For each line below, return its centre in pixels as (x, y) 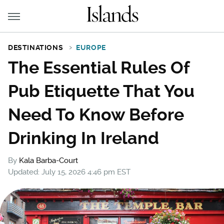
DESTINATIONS (36, 47)
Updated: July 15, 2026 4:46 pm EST (69, 172)
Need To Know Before (96, 114)
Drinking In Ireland (83, 138)
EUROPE (91, 47)
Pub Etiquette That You (101, 91)
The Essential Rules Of (99, 67)
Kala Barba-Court (48, 160)
